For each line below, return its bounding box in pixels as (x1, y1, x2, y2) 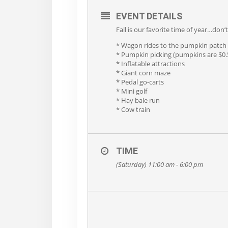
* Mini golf (116, 86, 147, 96)
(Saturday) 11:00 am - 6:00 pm (116, 159, 203, 169)
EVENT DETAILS (116, 10, 182, 21)
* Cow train (116, 104, 150, 114)
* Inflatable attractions (116, 59, 185, 68)
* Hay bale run (116, 95, 160, 105)
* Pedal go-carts (116, 77, 164, 87)
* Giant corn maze (116, 68, 170, 77)
